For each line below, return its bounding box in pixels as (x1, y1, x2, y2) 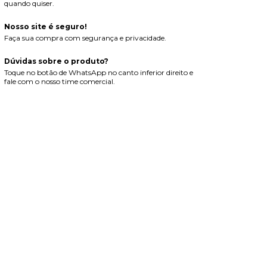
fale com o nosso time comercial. (4, 77, 115, 86)
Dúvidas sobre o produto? (4, 57, 108, 66)
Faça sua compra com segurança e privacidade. (4, 33, 166, 43)
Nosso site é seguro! (4, 22, 87, 32)
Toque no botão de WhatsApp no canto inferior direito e (4, 68, 193, 77)
